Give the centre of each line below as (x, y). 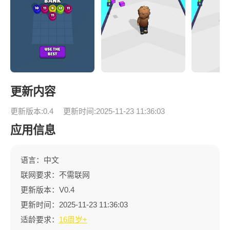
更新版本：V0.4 (47, 189)
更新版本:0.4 (32, 111)
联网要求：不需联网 (55, 175)
